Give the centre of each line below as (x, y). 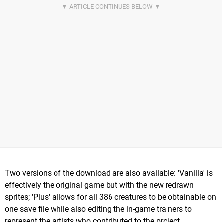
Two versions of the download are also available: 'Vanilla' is (109, 173)
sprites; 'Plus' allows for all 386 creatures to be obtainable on (111, 197)
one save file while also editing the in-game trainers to (98, 209)
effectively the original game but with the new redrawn (99, 185)
